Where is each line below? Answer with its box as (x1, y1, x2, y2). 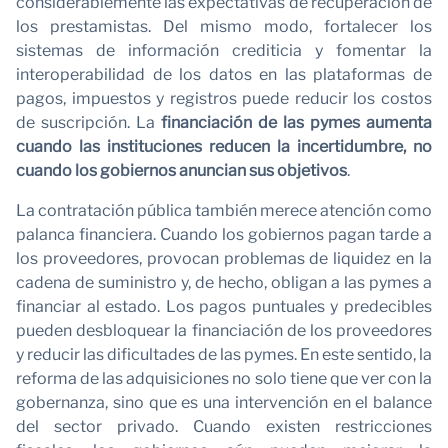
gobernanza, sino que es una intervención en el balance (16, 392, 432, 412)
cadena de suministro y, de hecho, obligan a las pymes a (16, 272, 432, 292)
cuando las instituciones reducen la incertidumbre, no (16, 136, 432, 156)
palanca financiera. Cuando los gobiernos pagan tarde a (16, 224, 432, 244)
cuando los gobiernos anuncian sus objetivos (16, 160, 347, 180)
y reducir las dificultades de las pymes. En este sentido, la (16, 344, 432, 364)
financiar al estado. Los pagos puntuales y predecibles (16, 296, 432, 316)
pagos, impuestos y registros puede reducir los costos (16, 88, 432, 108)
